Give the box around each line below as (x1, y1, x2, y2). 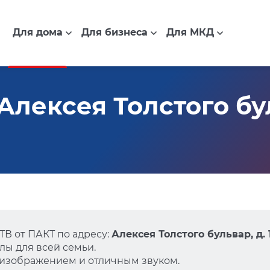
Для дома (12, 27, 63, 39)
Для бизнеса (81, 27, 148, 39)
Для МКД (166, 27, 214, 39)
